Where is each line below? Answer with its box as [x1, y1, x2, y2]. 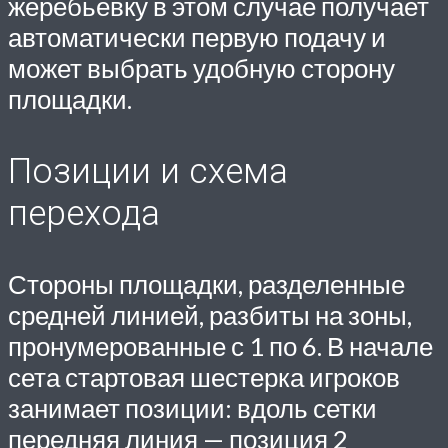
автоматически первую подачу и [8, 21, 386, 52]
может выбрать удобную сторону [8, 52, 395, 83]
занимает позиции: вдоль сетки [8, 393, 377, 424]
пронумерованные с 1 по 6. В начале [8, 331, 433, 362]
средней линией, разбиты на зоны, [8, 300, 412, 331]
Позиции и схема [8, 150, 288, 193]
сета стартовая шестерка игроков [8, 362, 400, 393]
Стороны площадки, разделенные [8, 269, 405, 300]
